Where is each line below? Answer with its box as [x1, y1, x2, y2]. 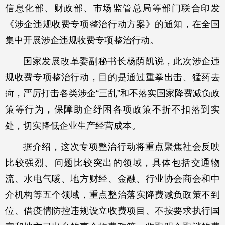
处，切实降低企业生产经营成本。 [5, 120, 141, 131]
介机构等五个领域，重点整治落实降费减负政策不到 [5, 189, 220, 200]
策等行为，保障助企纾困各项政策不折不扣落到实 [5, 104, 220, 115]
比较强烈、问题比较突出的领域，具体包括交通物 [5, 157, 220, 168]
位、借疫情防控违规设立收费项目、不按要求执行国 [5, 205, 220, 216]
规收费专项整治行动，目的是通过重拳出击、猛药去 [5, 72, 220, 82]
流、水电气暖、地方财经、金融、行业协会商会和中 [5, 173, 220, 184]
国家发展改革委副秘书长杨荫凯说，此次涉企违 [23, 56, 220, 66]
